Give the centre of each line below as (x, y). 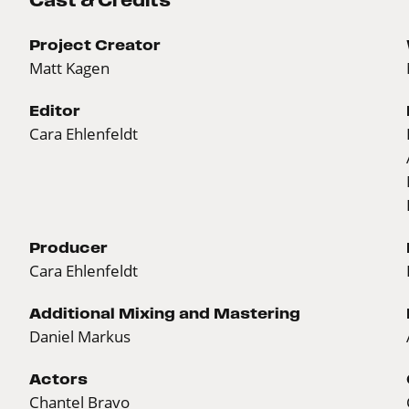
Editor (55, 110)
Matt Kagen (69, 68)
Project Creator (95, 44)
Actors (58, 378)
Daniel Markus (80, 336)
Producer (68, 247)
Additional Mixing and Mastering (165, 313)
